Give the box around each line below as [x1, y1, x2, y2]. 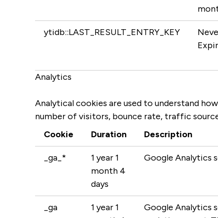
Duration [91, 129, 127, 140]
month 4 [91, 165, 126, 176]
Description [144, 129, 192, 140]
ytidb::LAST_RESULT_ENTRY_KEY [44, 27, 180, 37]
